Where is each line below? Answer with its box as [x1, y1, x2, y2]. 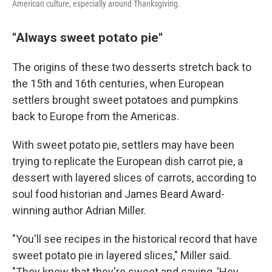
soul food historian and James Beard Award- [12, 188, 225, 200]
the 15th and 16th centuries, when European [12, 77, 224, 90]
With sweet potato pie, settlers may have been [12, 138, 234, 151]
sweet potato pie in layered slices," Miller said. [12, 249, 231, 262]
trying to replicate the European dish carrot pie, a [12, 155, 243, 168]
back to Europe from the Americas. [12, 110, 179, 123]
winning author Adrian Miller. [12, 204, 146, 217]
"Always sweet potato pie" [12, 30, 163, 45]
